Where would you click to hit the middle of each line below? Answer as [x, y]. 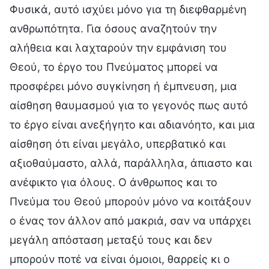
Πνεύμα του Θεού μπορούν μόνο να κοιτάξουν [130, 201]
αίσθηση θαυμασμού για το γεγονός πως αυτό [129, 105]
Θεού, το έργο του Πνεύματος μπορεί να [114, 67]
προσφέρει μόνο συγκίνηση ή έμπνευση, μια [123, 86]
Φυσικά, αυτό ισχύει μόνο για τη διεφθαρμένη [128, 9]
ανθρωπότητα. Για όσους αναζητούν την [113, 28]
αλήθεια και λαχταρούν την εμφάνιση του [118, 47]
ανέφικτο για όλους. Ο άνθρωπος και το [113, 182]
